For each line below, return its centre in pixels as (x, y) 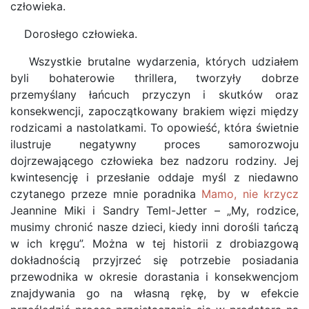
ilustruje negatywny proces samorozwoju (154, 144)
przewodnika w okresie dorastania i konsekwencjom (154, 277)
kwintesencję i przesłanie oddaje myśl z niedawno (154, 177)
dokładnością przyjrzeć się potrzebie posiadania (154, 260)
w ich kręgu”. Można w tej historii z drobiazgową (154, 243)
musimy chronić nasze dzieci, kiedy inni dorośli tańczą (154, 227)
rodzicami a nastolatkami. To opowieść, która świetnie (154, 128)
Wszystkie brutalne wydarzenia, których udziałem (154, 61)
